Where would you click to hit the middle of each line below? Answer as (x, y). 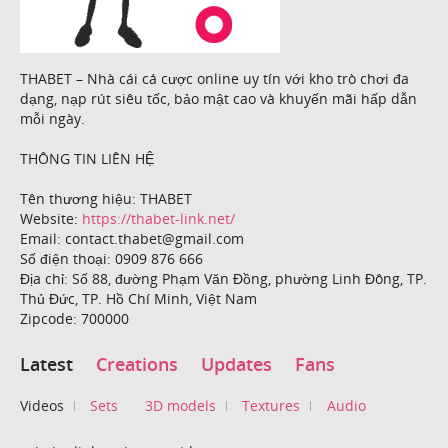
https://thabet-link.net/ (158, 218)
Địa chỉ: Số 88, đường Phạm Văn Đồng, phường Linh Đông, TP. (223, 278)
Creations (137, 364)
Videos (42, 405)
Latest (46, 364)
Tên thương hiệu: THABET (106, 198)
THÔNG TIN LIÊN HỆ (87, 158)
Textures (271, 405)
